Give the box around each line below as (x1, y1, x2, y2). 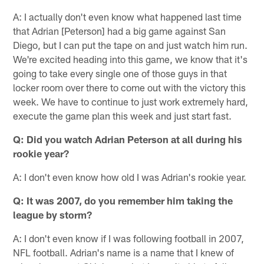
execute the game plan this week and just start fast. (13, 109, 232, 121)
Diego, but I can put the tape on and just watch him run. (13, 38, 248, 51)
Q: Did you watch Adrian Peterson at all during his (13, 133, 243, 145)
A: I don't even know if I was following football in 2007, (13, 232, 245, 244)
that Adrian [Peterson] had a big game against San (13, 24, 226, 37)
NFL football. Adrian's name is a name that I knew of (13, 246, 235, 258)
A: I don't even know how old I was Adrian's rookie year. (13, 170, 247, 183)
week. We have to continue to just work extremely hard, (13, 95, 249, 107)
